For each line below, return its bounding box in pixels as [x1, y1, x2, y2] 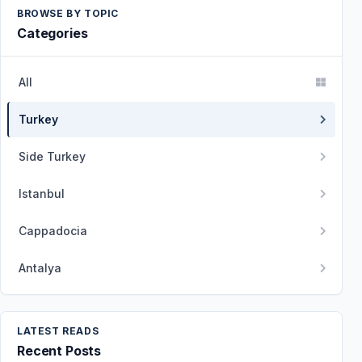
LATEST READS [17, 324, 99, 337]
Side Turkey [19, 149, 86, 163]
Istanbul [19, 186, 65, 200]
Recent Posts [17, 342, 102, 359]
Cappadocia [19, 223, 87, 238]
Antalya [19, 260, 61, 275]
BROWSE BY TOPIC [17, 6, 119, 19]
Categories [17, 24, 88, 41]
